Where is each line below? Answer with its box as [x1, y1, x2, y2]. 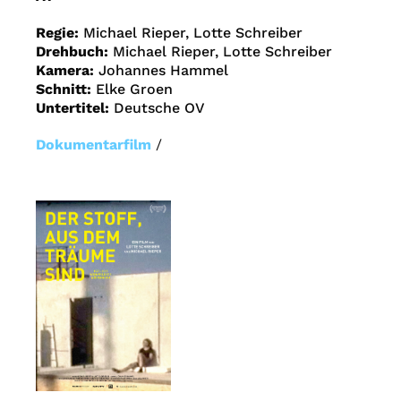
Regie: [36, 24, 83, 42]
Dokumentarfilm [36, 136, 151, 154]
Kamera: [36, 62, 98, 80]
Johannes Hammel [98, 62, 228, 80]
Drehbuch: [36, 43, 113, 61]
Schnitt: [36, 81, 96, 98]
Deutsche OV [114, 99, 205, 117]
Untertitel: [36, 99, 114, 117]
